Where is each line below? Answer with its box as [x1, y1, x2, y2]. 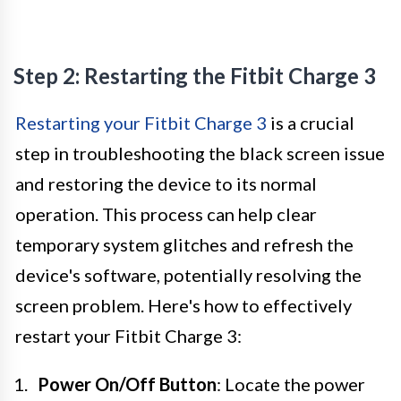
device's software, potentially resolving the [15, 263, 362, 286]
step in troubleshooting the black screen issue [15, 141, 385, 164]
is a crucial [267, 111, 354, 133]
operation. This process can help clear [15, 202, 317, 225]
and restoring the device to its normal [15, 172, 317, 194]
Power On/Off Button [38, 372, 217, 395]
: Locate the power [217, 372, 365, 395]
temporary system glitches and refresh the [15, 233, 354, 255]
